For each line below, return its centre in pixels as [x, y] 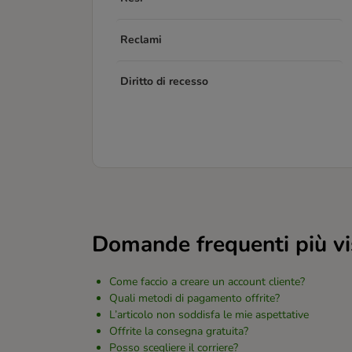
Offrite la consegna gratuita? [179, 331]
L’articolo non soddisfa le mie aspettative [209, 315]
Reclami [141, 40]
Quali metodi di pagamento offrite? [194, 298]
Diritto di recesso [164, 81]
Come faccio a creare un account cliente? [207, 282]
